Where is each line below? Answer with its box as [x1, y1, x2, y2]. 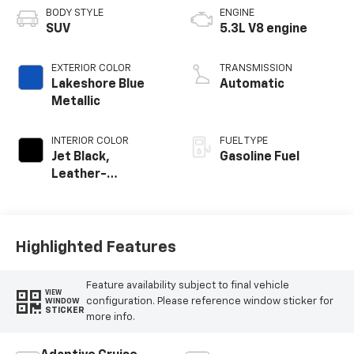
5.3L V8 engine [220, 23, 307, 36]
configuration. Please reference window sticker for [85, 296, 333, 307]
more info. [85, 311, 135, 322]
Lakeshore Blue [51, 78, 145, 92]
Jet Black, [51, 151, 110, 164]
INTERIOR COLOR [51, 136, 129, 147]
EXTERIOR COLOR [51, 63, 131, 74]
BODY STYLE [45, 8, 104, 19]
